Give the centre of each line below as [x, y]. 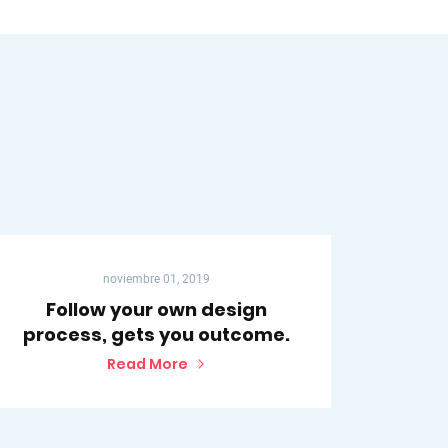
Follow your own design [156, 310]
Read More [147, 364]
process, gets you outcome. [156, 335]
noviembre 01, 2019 [156, 279]
